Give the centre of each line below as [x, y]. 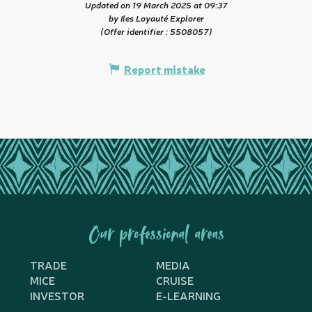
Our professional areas [156, 236]
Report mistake [164, 69]
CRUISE [175, 280]
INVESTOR [57, 295]
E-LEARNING [188, 295]
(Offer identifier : [135, 31]
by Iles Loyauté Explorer [156, 17]
